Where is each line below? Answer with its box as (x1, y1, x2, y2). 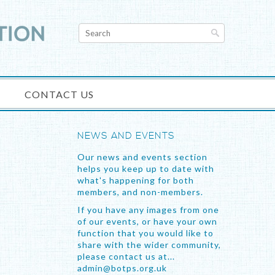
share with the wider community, (77, 239, 221, 250)
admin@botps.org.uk (77, 263, 167, 273)
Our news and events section (77, 152, 207, 162)
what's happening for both (77, 175, 194, 185)
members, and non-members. (77, 187, 203, 197)
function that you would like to (77, 228, 214, 238)
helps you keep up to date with (77, 163, 214, 174)
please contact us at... (77, 251, 175, 261)
